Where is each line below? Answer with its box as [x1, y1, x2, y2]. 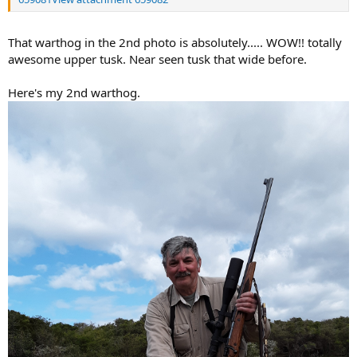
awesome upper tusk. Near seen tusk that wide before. [8, 51, 307, 68]
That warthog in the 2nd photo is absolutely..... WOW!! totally [8, 34, 342, 51]
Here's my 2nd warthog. [8, 84, 140, 101]
